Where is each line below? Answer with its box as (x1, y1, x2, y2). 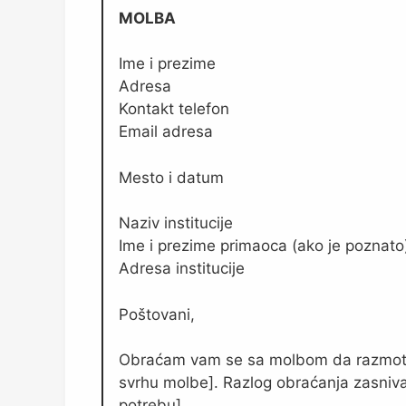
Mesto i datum (119, 168, 224, 187)
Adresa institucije (119, 259, 245, 278)
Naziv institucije (119, 214, 233, 233)
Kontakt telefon (119, 100, 229, 119)
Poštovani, (119, 304, 195, 324)
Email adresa (119, 122, 213, 141)
